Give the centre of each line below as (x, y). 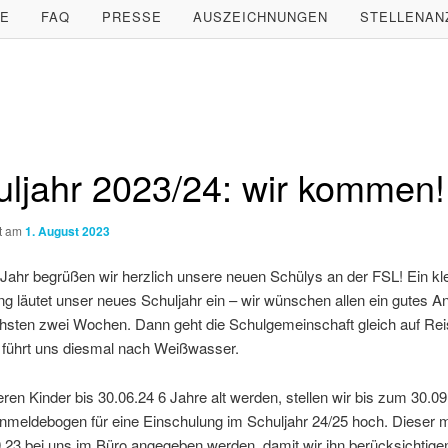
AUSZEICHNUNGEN (261, 17)
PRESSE (131, 17)
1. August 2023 (67, 230)
